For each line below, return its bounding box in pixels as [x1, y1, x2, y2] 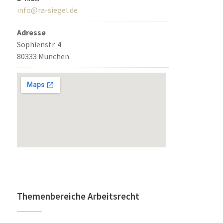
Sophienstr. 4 [17, 39, 62, 49]
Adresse [17, 27, 46, 37]
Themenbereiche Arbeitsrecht [17, 190, 140, 202]
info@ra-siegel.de [17, 5, 78, 15]
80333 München [17, 51, 70, 61]
